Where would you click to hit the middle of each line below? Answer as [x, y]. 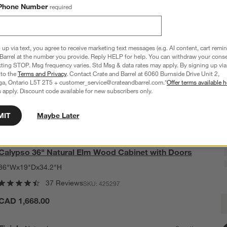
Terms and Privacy [42, 73]
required [61, 7]
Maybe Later [58, 116]
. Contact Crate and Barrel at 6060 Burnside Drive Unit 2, [143, 73]
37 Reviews [64, 183]
